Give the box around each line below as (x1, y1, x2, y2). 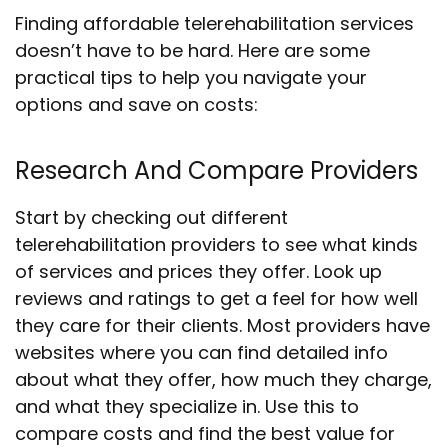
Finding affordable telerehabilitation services (15, 11, 414, 36)
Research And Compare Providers (15, 154, 418, 187)
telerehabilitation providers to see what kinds (15, 232, 418, 257)
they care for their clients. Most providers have (15, 313, 430, 338)
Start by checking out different (15, 205, 288, 230)
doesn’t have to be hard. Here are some (15, 38, 370, 63)
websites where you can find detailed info (15, 340, 388, 365)
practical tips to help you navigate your (15, 65, 367, 90)
